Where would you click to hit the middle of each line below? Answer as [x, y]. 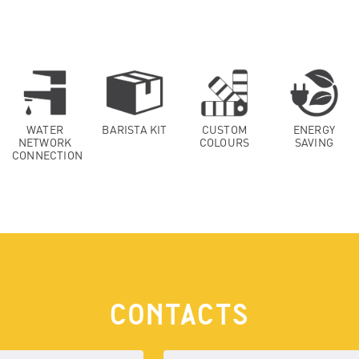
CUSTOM [224, 129]
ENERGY [314, 129]
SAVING [314, 142]
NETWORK [45, 142]
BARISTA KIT [135, 129]
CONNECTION [47, 155]
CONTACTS [179, 315]
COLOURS [224, 142]
